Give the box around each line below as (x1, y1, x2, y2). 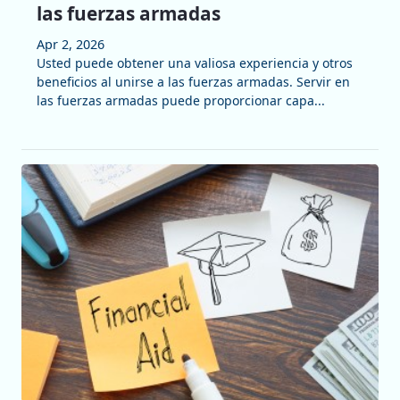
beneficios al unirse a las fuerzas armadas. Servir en (36, 73, 350, 91)
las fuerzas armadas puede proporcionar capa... (36, 92, 325, 110)
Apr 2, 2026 (36, 36, 104, 54)
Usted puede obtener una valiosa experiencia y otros (36, 54, 353, 72)
